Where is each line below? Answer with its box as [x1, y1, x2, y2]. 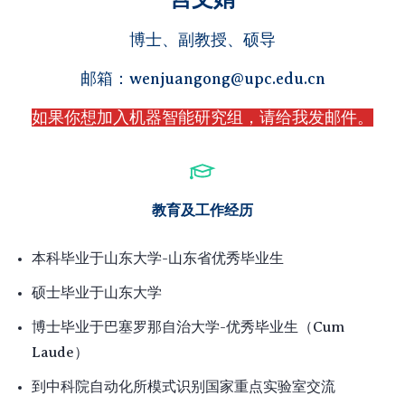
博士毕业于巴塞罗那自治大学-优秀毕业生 [32, 319, 298, 335]
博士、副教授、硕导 [129, 31, 276, 49]
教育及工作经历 [152, 202, 253, 219]
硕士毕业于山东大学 [32, 285, 162, 301]
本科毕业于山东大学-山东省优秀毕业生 [32, 250, 284, 267]
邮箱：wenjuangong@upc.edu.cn [80, 70, 325, 88]
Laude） [32, 344, 89, 361]
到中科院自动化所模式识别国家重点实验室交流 [32, 379, 335, 395]
